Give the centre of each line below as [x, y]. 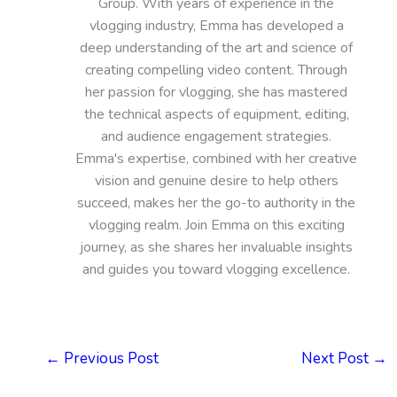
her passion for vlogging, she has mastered [216, 92]
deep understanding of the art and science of [216, 47]
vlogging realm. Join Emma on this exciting [216, 225]
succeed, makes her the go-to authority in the [216, 202]
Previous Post [109, 358]
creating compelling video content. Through [216, 70]
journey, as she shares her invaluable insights [216, 247]
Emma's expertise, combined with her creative [216, 158]
